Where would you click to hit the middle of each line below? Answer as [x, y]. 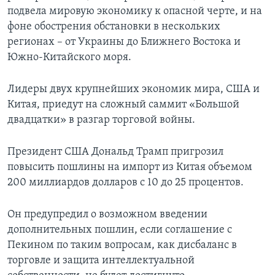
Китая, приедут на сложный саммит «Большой [123, 105]
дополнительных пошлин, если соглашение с [120, 230]
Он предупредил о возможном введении [107, 215]
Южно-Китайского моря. [69, 58]
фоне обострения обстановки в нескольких [114, 27]
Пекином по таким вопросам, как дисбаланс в [122, 246]
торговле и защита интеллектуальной [101, 261]
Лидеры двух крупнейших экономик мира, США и [134, 90]
